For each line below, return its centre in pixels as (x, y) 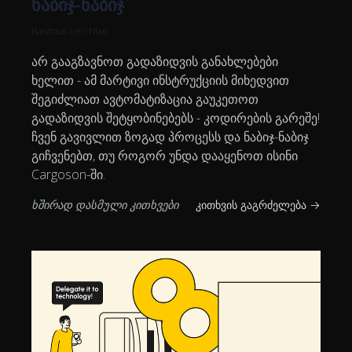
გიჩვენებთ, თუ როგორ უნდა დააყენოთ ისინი (165, 156)
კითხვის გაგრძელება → (258, 205)
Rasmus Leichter (70, 31)
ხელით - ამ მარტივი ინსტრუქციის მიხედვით (160, 81)
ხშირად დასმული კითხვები (105, 205)
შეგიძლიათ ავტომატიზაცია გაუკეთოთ (145, 99)
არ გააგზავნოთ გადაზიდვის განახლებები (155, 62)
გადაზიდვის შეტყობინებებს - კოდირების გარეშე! (176, 118)
